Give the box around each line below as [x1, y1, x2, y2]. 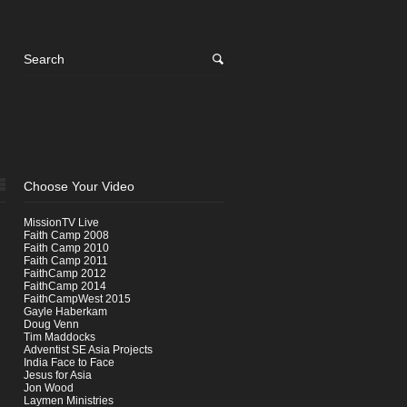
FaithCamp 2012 [24, 267, 106, 280]
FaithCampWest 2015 [24, 293, 131, 305]
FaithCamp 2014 [24, 280, 106, 293]
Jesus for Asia [24, 369, 92, 382]
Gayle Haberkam [24, 305, 107, 318]
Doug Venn [24, 318, 79, 331]
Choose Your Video [24, 179, 134, 194]
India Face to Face [24, 356, 114, 369]
